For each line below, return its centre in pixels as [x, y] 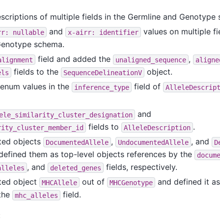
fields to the [36, 72]
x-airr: [81, 32]
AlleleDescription [157, 127]
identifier [119, 32]
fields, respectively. [140, 167]
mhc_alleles [36, 195]
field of [147, 87]
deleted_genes [75, 168]
